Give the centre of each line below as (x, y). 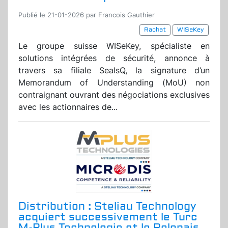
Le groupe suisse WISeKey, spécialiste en (114, 46)
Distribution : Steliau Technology (107, 207)
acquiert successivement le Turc (108, 217)
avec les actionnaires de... (68, 107)
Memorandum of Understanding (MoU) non (114, 83)
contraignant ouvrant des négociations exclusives (114, 95)
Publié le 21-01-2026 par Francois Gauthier (87, 15)
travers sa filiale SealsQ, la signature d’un (114, 70)
